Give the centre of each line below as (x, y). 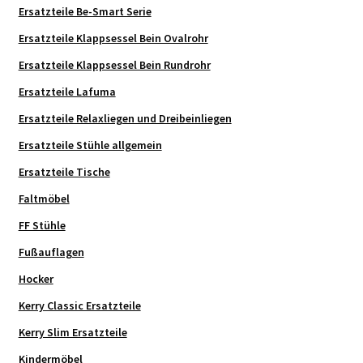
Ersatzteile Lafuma (67, 92)
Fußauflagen (51, 252)
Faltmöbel (44, 199)
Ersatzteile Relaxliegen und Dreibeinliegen (125, 119)
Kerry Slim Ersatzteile (73, 333)
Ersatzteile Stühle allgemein (90, 145)
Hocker (36, 279)
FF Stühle (42, 226)
